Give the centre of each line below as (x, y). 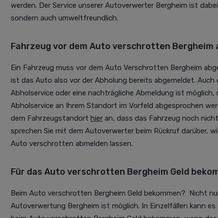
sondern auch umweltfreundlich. (64, 18)
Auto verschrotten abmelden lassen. (72, 144)
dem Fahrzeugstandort (51, 118)
